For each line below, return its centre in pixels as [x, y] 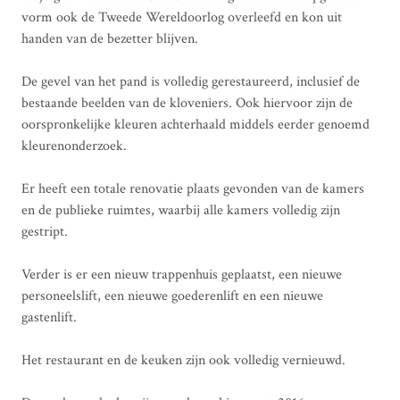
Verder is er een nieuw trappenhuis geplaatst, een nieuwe [181, 274]
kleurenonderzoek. [74, 146]
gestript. [44, 231]
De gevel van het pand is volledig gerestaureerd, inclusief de [190, 81]
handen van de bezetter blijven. [109, 38]
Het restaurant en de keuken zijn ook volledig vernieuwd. [183, 360]
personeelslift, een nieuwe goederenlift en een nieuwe [172, 296]
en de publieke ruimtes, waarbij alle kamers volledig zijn [180, 210]
